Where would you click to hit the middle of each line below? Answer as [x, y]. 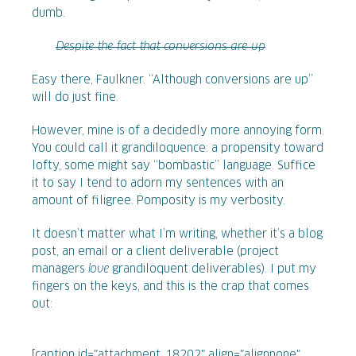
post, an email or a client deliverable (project [155, 252]
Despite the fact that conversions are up [161, 47]
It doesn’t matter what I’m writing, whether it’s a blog [177, 235]
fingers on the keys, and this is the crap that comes [170, 287]
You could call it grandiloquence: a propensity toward [178, 149]
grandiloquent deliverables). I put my [213, 270]
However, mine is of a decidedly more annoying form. [178, 132]
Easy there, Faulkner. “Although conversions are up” [172, 81]
